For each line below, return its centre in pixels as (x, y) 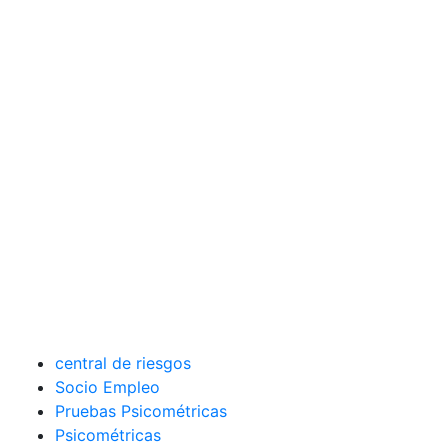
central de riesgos (123, 363)
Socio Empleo (107, 387)
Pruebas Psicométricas (141, 411)
